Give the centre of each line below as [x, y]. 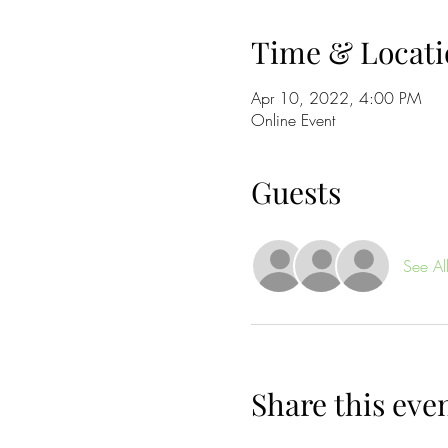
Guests [295, 191]
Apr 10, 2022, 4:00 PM [335, 97]
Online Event [292, 119]
